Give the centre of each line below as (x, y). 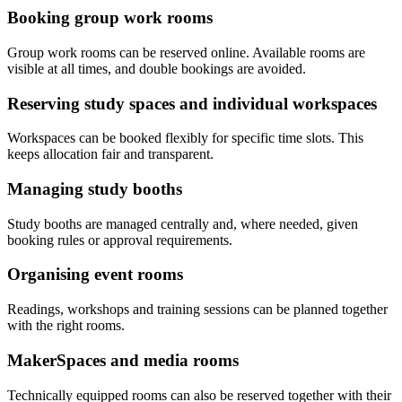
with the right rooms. (66, 326)
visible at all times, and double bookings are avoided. (157, 68)
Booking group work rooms (110, 18)
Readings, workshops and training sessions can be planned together (197, 310)
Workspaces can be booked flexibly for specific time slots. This (185, 138)
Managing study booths (95, 188)
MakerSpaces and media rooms (123, 360)
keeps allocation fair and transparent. (110, 154)
